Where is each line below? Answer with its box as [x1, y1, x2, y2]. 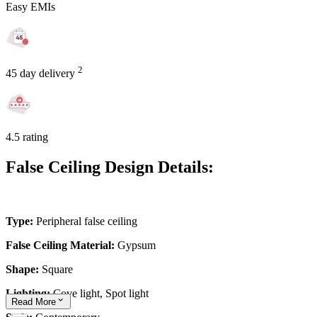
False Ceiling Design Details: [6, 158, 214, 177]
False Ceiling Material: [6, 239, 117, 251]
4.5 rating [6, 131, 48, 144]
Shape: [6, 263, 42, 275]
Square [42, 263, 73, 275]
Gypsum [117, 239, 156, 251]
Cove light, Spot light [53, 287, 149, 299]
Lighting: [6, 287, 53, 299]
